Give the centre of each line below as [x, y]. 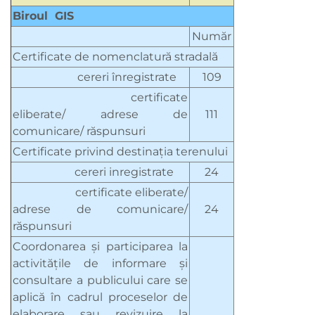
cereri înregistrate [95, 77]
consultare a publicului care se [100, 281]
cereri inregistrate [93, 172]
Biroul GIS [43, 16]
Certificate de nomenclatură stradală [115, 57]
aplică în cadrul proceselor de [100, 297]
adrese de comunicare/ [100, 210]
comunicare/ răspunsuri [79, 131]
